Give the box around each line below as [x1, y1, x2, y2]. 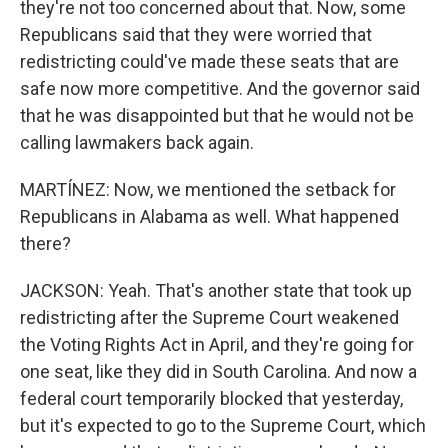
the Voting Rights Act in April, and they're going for [20, 334, 414, 355]
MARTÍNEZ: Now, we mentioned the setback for [20, 179, 396, 200]
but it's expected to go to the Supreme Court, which [20, 415, 426, 436]
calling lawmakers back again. [20, 132, 254, 153]
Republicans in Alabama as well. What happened [20, 206, 399, 227]
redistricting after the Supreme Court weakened [20, 307, 399, 328]
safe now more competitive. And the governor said [20, 78, 420, 99]
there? [20, 233, 71, 254]
